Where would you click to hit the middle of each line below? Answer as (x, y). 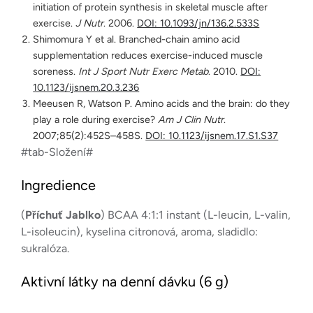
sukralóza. (45, 248)
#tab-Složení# (57, 152)
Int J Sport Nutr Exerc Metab (144, 71)
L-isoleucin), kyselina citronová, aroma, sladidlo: (139, 231)
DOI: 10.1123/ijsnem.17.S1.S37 (212, 135)
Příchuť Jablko (63, 214)
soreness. (56, 71)
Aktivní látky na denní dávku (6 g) (125, 281)
